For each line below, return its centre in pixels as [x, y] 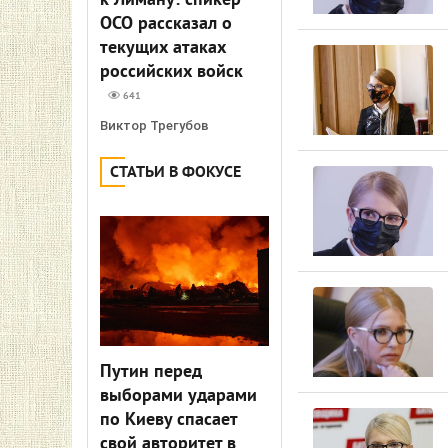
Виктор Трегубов [154, 125]
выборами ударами [178, 396]
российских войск [171, 72]
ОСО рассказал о [166, 24]
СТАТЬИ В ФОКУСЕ [175, 173]
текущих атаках [163, 48]
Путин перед [151, 372]
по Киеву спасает [168, 420]
